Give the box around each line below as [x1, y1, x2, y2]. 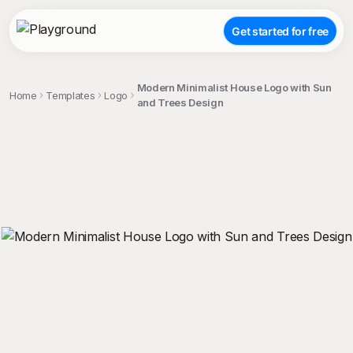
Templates [46, 88, 95, 102]
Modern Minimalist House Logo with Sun [136, 81, 332, 94]
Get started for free [232, 24, 329, 38]
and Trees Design [136, 96, 224, 109]
